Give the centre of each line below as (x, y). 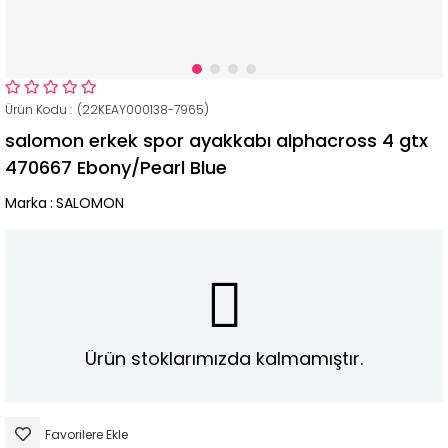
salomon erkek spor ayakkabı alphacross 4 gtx (216, 140)
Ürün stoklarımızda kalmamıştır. (224, 358)
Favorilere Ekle (86, 435)
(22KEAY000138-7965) (141, 109)
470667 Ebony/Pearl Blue (116, 167)
